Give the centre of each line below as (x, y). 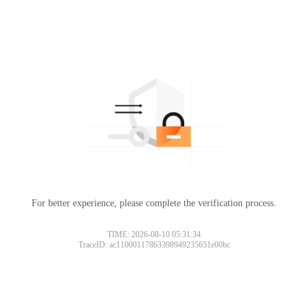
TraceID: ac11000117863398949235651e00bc (154, 244)
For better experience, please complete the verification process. (154, 203)
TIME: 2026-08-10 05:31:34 (154, 234)
